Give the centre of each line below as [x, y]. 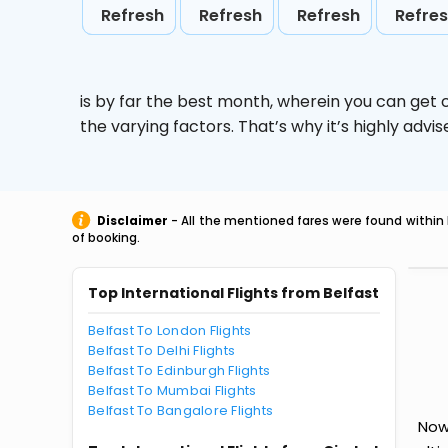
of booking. [106, 238]
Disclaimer [132, 221]
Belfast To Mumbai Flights [172, 390]
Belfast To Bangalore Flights [181, 410]
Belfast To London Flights [170, 330]
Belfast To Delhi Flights [162, 350]
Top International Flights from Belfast [233, 293]
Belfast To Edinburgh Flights [179, 370]
